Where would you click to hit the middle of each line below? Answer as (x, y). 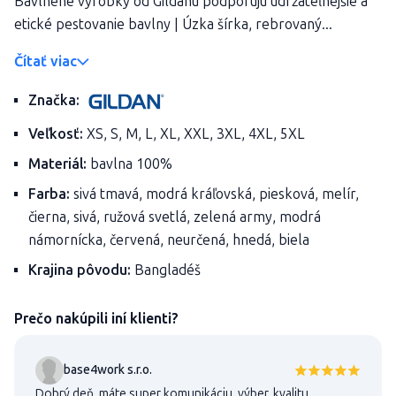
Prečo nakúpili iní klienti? (96, 318)
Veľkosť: (56, 133)
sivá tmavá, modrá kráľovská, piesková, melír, (214, 194)
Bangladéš (166, 270)
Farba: (49, 194)
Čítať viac (46, 61)
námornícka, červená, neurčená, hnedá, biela (169, 240)
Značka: (54, 100)
